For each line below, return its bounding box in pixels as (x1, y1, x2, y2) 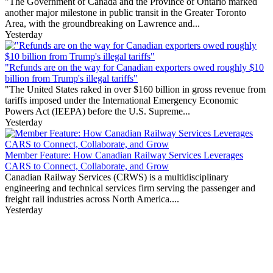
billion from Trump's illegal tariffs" (5, 73, 138, 84)
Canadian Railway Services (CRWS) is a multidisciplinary (5, 172, 229, 183)
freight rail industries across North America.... (5, 194, 179, 205)
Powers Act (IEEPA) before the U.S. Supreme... (5, 106, 190, 117)
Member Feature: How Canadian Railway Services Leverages (5, 150, 243, 161)
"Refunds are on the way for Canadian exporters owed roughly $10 (5, 62, 264, 73)
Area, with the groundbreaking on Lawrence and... (5, 18, 200, 29)
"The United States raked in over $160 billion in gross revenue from (5, 84, 266, 95)
